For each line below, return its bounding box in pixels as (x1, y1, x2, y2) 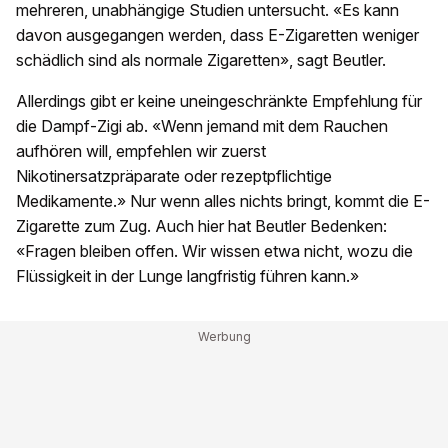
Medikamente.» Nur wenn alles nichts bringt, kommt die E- (16, 190, 430, 211)
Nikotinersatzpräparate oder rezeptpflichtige (16, 165, 332, 186)
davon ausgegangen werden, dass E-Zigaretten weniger (16, 24, 419, 45)
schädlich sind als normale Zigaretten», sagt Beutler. (16, 49, 386, 70)
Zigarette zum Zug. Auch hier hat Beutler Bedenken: (16, 215, 387, 236)
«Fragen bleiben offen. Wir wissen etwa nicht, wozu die (16, 240, 413, 261)
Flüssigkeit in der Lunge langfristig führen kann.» (16, 265, 359, 286)
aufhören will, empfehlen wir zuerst (16, 140, 266, 161)
